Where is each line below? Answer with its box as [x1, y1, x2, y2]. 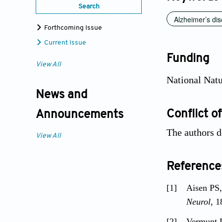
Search [78, 3, 100, 11]
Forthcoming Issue [43, 24, 102, 32]
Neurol [186, 196, 211, 207]
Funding [166, 53, 210, 65]
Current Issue [43, 39, 86, 47]
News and [36, 89, 87, 102]
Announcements [36, 109, 123, 121]
